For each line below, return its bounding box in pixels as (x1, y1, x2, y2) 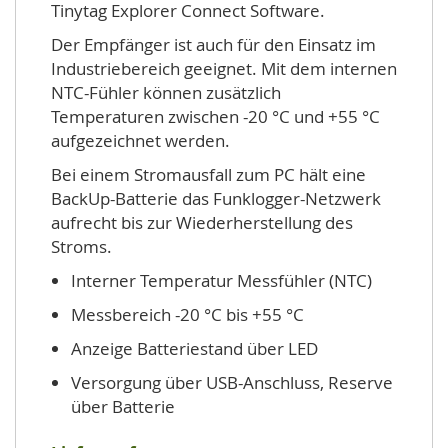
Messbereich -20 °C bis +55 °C (71, 303, 304, 326)
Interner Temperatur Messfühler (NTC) (71, 269, 372, 292)
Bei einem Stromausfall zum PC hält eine (51, 163, 366, 186)
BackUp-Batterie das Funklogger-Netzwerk (51, 187, 381, 210)
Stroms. (51, 235, 112, 258)
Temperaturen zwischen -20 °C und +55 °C (51, 105, 380, 128)
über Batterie (71, 395, 175, 418)
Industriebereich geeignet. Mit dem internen (51, 57, 397, 80)
